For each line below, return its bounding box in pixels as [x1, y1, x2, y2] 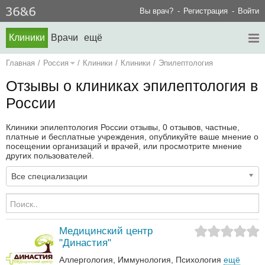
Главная [6, 59, 35, 68]
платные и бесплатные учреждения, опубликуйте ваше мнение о [6, 132, 258, 142]
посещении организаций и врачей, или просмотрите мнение [6, 141, 242, 151]
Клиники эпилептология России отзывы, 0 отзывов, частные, [6, 122, 240, 132]
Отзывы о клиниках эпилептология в [6, 77, 258, 95]
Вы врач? [140, 7, 173, 16]
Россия [43, 59, 69, 68]
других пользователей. [6, 151, 94, 161]
